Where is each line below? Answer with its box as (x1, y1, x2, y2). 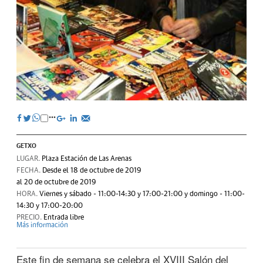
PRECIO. (16, 214, 43, 221)
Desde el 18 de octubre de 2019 (42, 167, 141, 174)
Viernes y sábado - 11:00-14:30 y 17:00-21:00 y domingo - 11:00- (39, 191, 245, 198)
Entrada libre (43, 214, 84, 221)
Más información (16, 222, 68, 229)
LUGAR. (16, 156, 42, 163)
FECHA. (16, 167, 42, 174)
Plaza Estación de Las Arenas (42, 156, 131, 163)
